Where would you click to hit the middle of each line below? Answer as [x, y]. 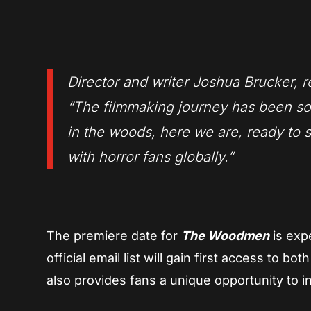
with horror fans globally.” [151, 157]
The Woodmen [226, 236]
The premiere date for [114, 236]
